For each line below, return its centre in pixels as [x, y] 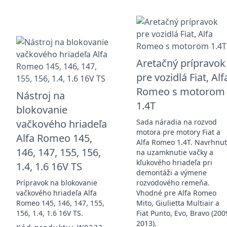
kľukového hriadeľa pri [175, 162]
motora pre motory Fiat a [179, 132]
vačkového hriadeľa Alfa [56, 193]
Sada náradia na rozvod [177, 122]
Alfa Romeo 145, [54, 138]
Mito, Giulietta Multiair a [178, 203]
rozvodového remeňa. [173, 182]
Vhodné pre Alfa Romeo [177, 193]
